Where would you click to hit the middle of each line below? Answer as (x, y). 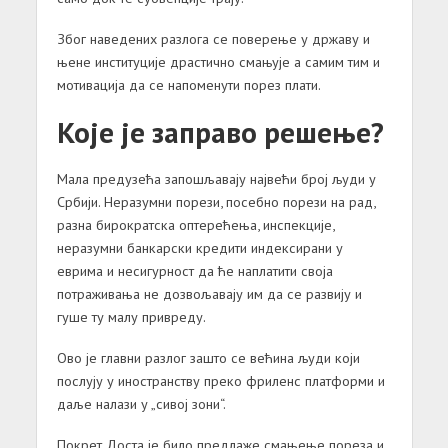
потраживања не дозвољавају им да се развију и (209, 293)
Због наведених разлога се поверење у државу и (213, 38)
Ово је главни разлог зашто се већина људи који (208, 357)
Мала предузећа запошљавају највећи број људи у (216, 178)
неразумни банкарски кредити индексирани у (199, 247)
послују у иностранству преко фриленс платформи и (220, 380)
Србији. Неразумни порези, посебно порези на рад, (215, 201)
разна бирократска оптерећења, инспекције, (195, 224)
